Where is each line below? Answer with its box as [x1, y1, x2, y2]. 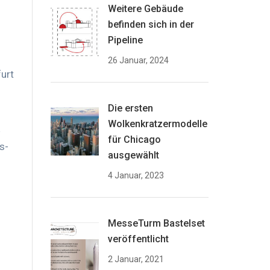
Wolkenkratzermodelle [107, 118, 207, 130]
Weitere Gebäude [107, 3, 183, 14]
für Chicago [107, 134, 161, 145]
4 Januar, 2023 [107, 171, 164, 180]
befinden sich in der [107, 19, 194, 30]
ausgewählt [107, 149, 159, 161]
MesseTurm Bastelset [107, 218, 205, 229]
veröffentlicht [107, 233, 169, 245]
